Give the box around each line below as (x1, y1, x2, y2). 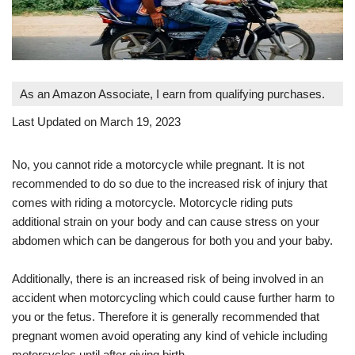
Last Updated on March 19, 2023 (12, 114, 181, 128)
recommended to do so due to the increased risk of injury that (12, 176, 327, 190)
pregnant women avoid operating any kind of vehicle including (12, 328, 327, 342)
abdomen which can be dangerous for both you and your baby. (12, 233, 333, 247)
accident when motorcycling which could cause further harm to (12, 290, 334, 304)
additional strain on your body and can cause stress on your (12, 214, 319, 228)
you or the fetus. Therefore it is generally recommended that (12, 309, 319, 323)
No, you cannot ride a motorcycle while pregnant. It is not (12, 157, 304, 171)
